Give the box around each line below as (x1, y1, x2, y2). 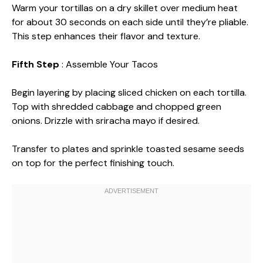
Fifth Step (12, 58, 62, 70)
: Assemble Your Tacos (62, 58, 158, 70)
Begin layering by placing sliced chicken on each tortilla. (12, 86, 247, 99)
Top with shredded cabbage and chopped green (12, 100, 221, 113)
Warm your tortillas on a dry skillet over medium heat (12, 2, 238, 14)
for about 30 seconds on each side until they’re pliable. (12, 16, 248, 28)
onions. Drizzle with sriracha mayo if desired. (12, 114, 200, 127)
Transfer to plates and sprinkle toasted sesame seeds (12, 143, 244, 155)
